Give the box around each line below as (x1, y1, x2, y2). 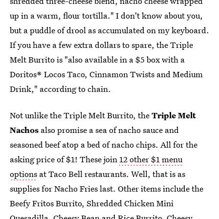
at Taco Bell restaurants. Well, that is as (37, 168, 185, 179)
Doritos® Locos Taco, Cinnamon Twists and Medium (10, 68, 203, 80)
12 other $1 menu (119, 153, 182, 165)
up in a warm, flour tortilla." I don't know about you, (10, 9, 203, 21)
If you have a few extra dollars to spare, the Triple (10, 39, 193, 50)
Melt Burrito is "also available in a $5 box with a (10, 53, 185, 65)
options (10, 168, 37, 179)
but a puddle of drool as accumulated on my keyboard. (10, 24, 209, 36)
